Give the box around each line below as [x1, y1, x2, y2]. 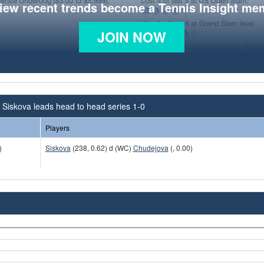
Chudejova [133, 142, 169, 153]
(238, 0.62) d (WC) [70, 142, 133, 153]
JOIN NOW [97, 27, 167, 47]
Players [45, 122, 70, 133]
